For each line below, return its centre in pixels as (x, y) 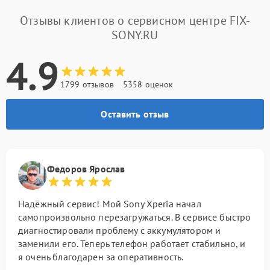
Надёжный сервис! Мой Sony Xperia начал (110, 204)
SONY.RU (135, 35)
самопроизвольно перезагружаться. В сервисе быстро (135, 217)
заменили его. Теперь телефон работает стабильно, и (132, 243)
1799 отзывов (87, 84)
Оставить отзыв (135, 114)
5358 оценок (148, 84)
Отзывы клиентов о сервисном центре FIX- (135, 20)
